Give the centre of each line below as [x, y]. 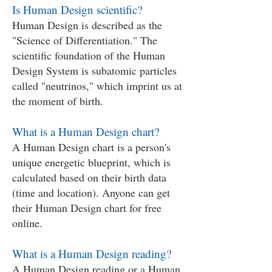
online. [27, 223]
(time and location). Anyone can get [91, 192]
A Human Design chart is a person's [91, 147]
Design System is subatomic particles [94, 70]
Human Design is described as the [87, 25]
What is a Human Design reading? [92, 253]
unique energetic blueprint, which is [91, 162]
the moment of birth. [58, 101]
